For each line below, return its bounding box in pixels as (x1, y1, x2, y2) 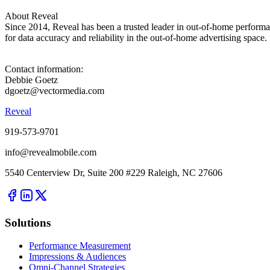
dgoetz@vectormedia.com (5, 85, 104, 96)
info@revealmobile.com (5, 146, 96, 157)
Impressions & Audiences (29, 251, 126, 262)
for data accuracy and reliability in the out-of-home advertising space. (5, 32, 267, 43)
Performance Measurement (29, 240, 131, 251)
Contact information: (5, 63, 83, 74)
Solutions (5, 216, 51, 229)
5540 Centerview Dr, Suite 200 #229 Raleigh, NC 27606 (5, 167, 222, 178)
